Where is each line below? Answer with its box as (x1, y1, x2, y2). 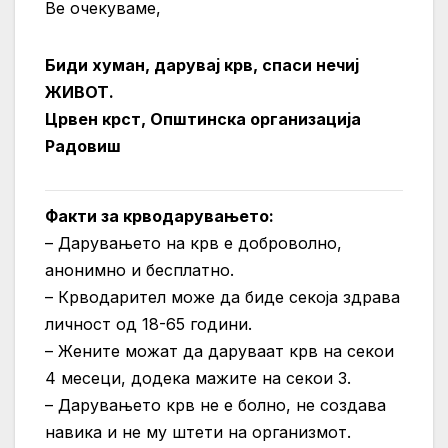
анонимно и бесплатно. (45, 260, 234, 281)
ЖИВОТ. (45, 81, 114, 102)
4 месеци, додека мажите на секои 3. (45, 368, 351, 389)
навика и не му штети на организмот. (45, 422, 351, 443)
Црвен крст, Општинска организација (45, 108, 361, 129)
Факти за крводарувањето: (45, 206, 274, 227)
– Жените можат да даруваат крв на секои (45, 341, 394, 362)
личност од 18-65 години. (45, 314, 252, 335)
